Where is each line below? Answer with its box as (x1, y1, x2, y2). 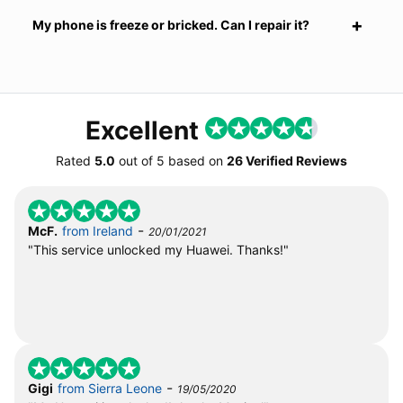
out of (115, 152, 157, 168)
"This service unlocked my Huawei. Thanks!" (28, 241, 289, 257)
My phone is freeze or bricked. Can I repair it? (32, 16, 309, 32)
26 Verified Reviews (227, 152, 347, 168)
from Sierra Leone (58, 380, 162, 396)
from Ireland (62, 222, 133, 238)
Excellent (85, 114, 205, 146)
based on (165, 152, 227, 168)
